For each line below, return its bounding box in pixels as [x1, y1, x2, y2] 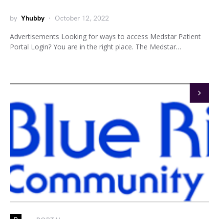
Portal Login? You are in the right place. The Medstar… [10, 42, 181, 51]
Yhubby [21, 14, 44, 22]
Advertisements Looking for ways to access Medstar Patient [10, 32, 201, 41]
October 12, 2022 [55, 14, 109, 22]
